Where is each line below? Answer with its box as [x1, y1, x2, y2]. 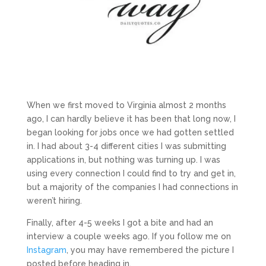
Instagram [26, 245, 66, 255]
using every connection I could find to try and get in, [26, 168, 236, 178]
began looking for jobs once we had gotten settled [26, 127, 234, 137]
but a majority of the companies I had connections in [26, 182, 238, 192]
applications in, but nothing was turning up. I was [26, 154, 220, 164]
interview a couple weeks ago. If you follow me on [26, 231, 231, 241]
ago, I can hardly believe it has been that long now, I [26, 113, 236, 123]
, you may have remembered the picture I [66, 245, 234, 255]
